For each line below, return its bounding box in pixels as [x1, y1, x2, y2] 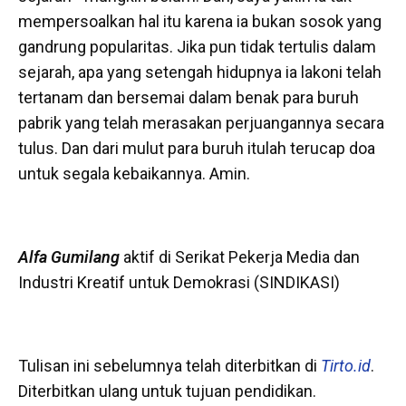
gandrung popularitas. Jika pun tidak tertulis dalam [18, 36, 376, 56]
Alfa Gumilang [18, 246, 120, 266]
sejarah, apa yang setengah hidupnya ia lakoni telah [18, 62, 382, 82]
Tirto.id [321, 355, 371, 375]
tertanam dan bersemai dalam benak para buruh [18, 87, 359, 107]
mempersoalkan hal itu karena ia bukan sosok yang [18, 11, 382, 31]
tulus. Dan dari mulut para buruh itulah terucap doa [18, 138, 375, 158]
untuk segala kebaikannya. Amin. [18, 163, 250, 183]
